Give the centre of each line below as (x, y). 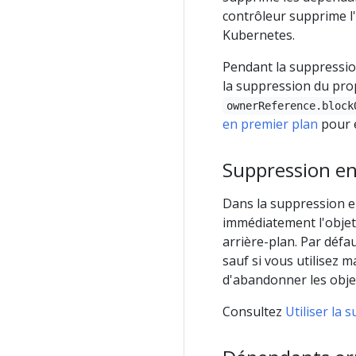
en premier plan (270, 124)
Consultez (254, 311)
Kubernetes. (259, 35)
